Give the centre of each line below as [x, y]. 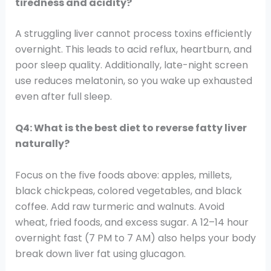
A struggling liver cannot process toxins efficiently [133, 34]
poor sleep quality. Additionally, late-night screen [131, 65]
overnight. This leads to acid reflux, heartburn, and [133, 50]
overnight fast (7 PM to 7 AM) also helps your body [135, 238]
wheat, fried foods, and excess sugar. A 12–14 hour [132, 222]
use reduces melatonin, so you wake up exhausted [133, 81]
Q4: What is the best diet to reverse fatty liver [131, 128]
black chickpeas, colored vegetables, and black [128, 191]
